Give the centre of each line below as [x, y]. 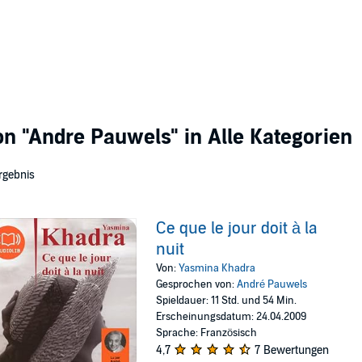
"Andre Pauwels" [100, 137]
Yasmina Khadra [217, 268]
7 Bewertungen [292, 350]
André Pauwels [272, 284]
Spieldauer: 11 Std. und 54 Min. [227, 301]
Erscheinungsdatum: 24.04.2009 [232, 317]
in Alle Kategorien [265, 137]
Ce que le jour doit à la [237, 229]
